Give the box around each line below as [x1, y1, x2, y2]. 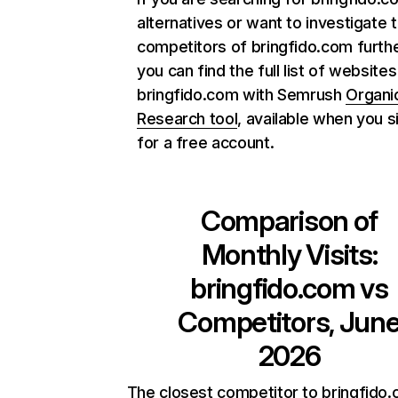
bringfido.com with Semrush [137, 85, 346, 104]
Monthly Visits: [201, 237, 378, 272]
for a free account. [137, 133, 275, 152]
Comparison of [200, 203, 378, 238]
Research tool [137, 109, 238, 128]
